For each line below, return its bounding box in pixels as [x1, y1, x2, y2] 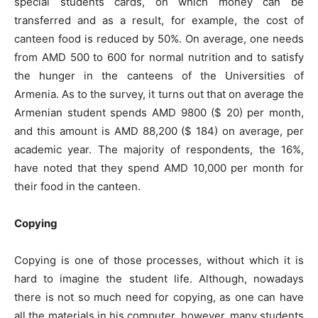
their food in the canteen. [14, 180, 141, 193]
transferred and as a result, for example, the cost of [14, 13, 304, 27]
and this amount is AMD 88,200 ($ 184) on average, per [14, 124, 304, 138]
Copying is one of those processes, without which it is [14, 253, 304, 267]
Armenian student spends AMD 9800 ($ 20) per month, [14, 106, 304, 119]
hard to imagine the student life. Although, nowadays [14, 272, 304, 285]
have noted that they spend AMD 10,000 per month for [14, 161, 304, 175]
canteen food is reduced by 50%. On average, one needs [14, 32, 304, 45]
